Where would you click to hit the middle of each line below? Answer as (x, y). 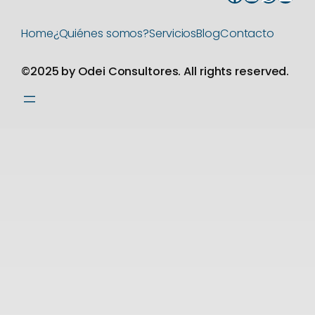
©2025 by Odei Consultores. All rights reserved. (155, 71)
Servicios (173, 34)
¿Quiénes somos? (101, 34)
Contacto (247, 34)
